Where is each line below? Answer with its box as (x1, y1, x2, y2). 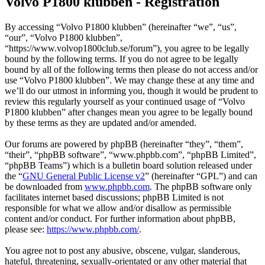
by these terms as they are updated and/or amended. (5, 118, 196, 128)
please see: (5, 224, 47, 235)
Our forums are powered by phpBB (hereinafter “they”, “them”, (5, 139, 243, 150)
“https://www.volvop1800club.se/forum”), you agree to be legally (5, 43, 249, 54)
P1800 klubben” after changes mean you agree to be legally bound (5, 107, 253, 118)
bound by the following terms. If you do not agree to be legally (5, 54, 238, 64)
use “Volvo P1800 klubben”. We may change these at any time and (5, 75, 254, 86)
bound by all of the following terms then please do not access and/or (5, 64, 258, 75)
